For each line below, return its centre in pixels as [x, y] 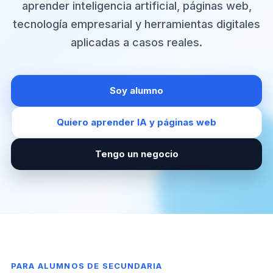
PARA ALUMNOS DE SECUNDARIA [87, 266]
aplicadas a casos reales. [136, 42]
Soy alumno [136, 90]
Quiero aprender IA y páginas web [136, 122]
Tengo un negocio [136, 154]
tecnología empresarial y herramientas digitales [136, 24]
